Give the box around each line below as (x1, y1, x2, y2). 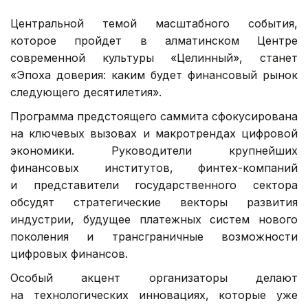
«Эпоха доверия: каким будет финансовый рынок (10, 67, 298, 82)
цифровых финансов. (10, 246, 128, 261)
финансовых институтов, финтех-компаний (10, 160, 298, 175)
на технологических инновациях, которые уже (10, 287, 298, 302)
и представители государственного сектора (10, 177, 298, 192)
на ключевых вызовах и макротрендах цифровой (10, 126, 298, 140)
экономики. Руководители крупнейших (10, 143, 298, 157)
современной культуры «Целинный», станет (10, 50, 298, 65)
